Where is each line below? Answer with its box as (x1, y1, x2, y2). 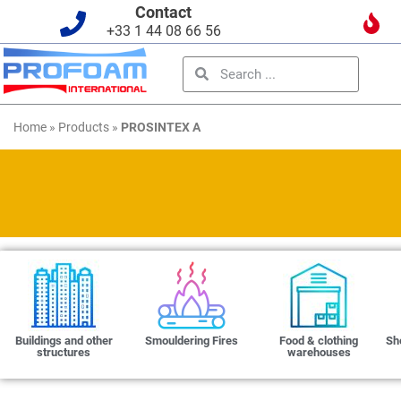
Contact (135, 3, 192, 21)
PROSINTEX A (121, 120, 200, 134)
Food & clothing (279, 334, 359, 347)
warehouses (286, 346, 351, 359)
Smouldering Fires (144, 334, 238, 347)
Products (58, 120, 109, 134)
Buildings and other (14, 334, 113, 347)
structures (37, 346, 91, 359)
